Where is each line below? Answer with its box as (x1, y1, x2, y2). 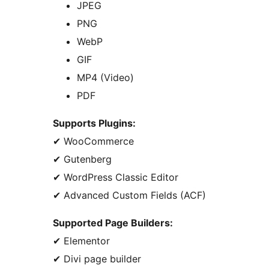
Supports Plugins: (53, 117, 136, 130)
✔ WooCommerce (53, 135, 134, 148)
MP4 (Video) (77, 71, 134, 84)
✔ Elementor (53, 235, 110, 247)
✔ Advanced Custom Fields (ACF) (53, 189, 206, 202)
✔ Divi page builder (53, 253, 141, 265)
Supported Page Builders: (53, 217, 173, 229)
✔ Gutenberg (53, 153, 112, 166)
